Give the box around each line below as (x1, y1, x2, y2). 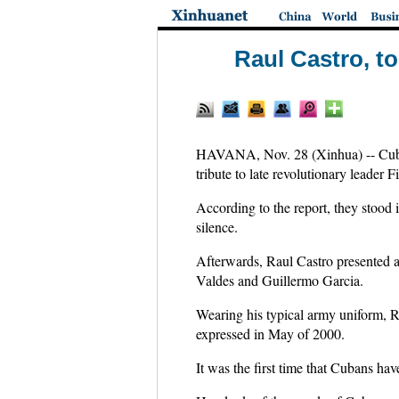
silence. (195, 217, 238, 236)
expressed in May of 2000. (195, 324, 345, 343)
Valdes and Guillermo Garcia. (195, 271, 363, 289)
